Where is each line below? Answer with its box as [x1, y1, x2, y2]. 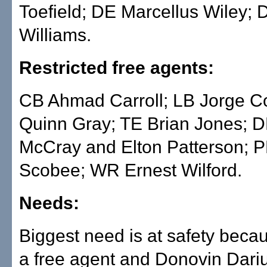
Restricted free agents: [19, 58, 214, 77]
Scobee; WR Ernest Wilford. [19, 160, 242, 180]
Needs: [19, 193, 79, 213]
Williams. [19, 25, 91, 45]
